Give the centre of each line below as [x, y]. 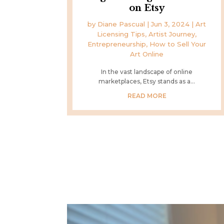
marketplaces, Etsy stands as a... [147, 81]
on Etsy [147, 8]
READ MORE [147, 96]
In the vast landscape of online [147, 72]
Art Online [147, 54]
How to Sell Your [178, 44]
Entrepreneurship [117, 44]
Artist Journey [172, 34]
